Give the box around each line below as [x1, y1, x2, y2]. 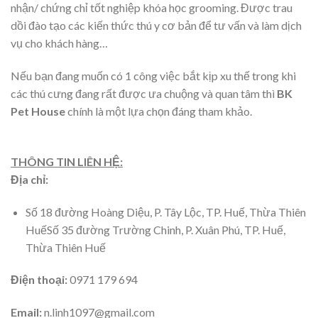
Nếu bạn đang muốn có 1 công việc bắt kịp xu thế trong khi [11, 68, 296, 82]
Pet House [11, 104, 65, 118]
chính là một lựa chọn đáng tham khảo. [65, 104, 252, 118]
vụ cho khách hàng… [11, 36, 108, 50]
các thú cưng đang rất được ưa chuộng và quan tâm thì [11, 86, 277, 100]
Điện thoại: [11, 273, 70, 287]
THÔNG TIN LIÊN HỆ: [11, 154, 123, 168]
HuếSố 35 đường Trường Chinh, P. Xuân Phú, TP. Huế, [25, 222, 285, 236]
